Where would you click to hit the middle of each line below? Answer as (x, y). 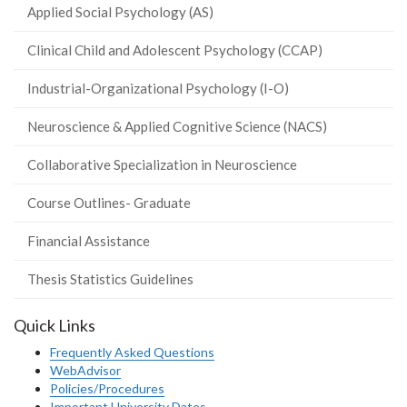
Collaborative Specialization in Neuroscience (162, 164)
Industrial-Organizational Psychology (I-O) (158, 88)
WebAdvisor (85, 370)
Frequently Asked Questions (132, 352)
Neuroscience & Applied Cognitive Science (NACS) (177, 126)
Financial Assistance (89, 241)
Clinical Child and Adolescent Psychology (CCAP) (175, 50)
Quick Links (55, 325)
